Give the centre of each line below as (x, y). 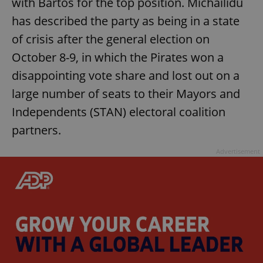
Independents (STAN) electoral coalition (119, 112)
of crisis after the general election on (111, 39)
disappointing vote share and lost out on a (126, 76)
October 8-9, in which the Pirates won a (118, 58)
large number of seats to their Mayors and (126, 94)
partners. (36, 130)
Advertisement (238, 151)
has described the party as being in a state (126, 21)
